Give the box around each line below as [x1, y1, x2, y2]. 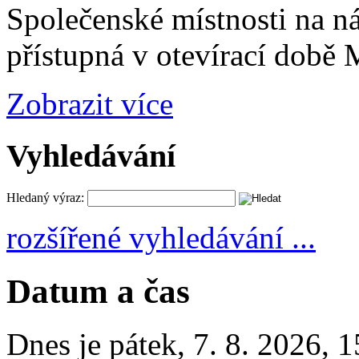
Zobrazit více [6, 87, 173, 122]
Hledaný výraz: [6, 190, 84, 204]
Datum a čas [6, 272, 190, 310]
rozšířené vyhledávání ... [6, 220, 316, 255]
